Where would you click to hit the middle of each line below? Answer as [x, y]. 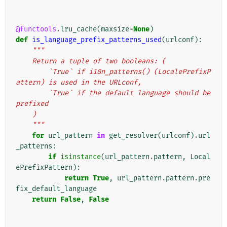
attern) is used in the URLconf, [79, 83]
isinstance [81, 157]
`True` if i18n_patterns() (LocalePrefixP [32, 72]
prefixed [32, 104]
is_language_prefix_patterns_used [97, 40]
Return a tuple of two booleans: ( [99, 61]
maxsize [115, 29]
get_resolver [133, 136]
